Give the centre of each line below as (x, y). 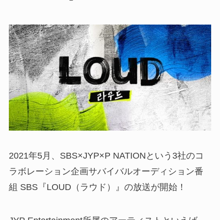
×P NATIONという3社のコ (151, 156)
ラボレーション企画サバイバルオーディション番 (106, 172)
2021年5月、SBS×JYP (54, 156)
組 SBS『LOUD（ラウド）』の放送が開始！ (97, 187)
